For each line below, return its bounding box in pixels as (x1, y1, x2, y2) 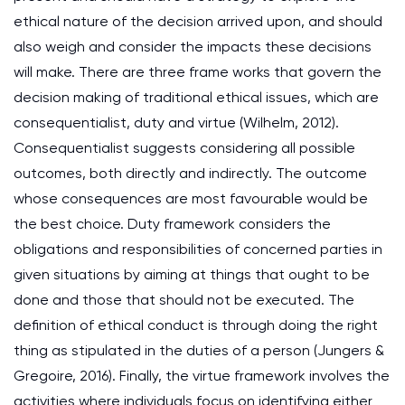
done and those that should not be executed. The (14, 291, 354, 308)
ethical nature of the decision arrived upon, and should (14, 13, 382, 30)
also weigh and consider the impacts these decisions (14, 38, 372, 55)
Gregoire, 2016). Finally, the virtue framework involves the (14, 367, 390, 384)
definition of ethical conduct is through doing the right (14, 316, 378, 334)
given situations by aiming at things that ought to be (14, 266, 370, 283)
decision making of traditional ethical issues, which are (14, 89, 379, 106)
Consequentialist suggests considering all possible (14, 139, 355, 156)
